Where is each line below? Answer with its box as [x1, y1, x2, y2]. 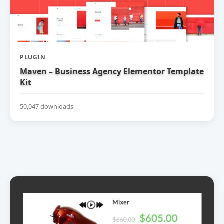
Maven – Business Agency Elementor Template [20, 66, 204, 77]
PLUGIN [20, 53, 45, 62]
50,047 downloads [20, 101, 73, 111]
